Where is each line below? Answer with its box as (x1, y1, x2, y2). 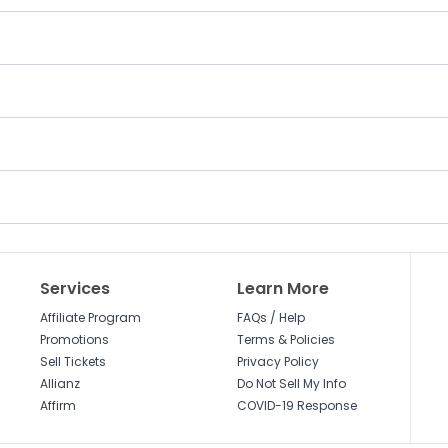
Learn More (236, 277, 329, 300)
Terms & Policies (236, 331, 335, 348)
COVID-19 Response (236, 397, 357, 414)
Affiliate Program (40, 309, 142, 326)
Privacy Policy (236, 353, 319, 370)
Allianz (40, 375, 81, 392)
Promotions (40, 331, 110, 348)
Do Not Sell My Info (236, 375, 346, 392)
